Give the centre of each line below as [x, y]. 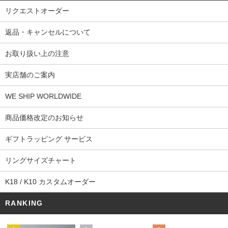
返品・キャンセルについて [48, 32]
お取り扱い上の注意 [37, 53]
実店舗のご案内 [30, 75]
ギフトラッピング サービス [49, 139]
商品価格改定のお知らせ [44, 117]
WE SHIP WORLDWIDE [43, 96]
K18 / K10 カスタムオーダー [50, 181]
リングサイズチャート [41, 160]
